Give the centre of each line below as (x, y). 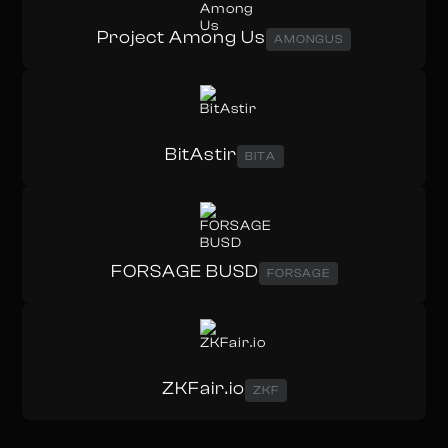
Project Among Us (181, 37)
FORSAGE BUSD (184, 271)
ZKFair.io (203, 388)
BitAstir (200, 154)
